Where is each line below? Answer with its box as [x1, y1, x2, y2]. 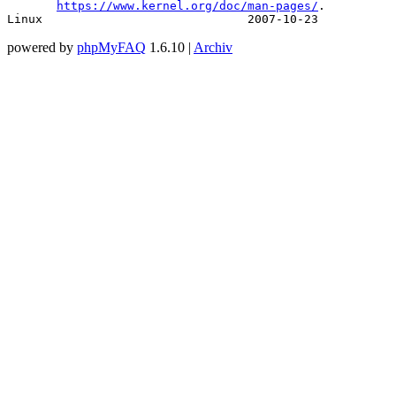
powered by [7, 39, 77, 55]
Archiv [194, 39, 232, 55]
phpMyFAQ [77, 39, 146, 55]
